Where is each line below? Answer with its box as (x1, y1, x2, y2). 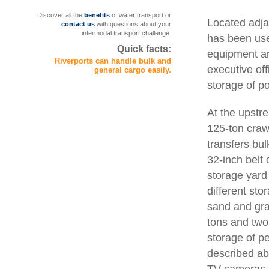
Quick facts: (117, 44, 171, 54)
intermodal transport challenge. (82, 29, 171, 37)
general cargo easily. (94, 65, 171, 74)
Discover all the (37, 11, 84, 19)
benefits (84, 11, 110, 19)
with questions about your (95, 20, 171, 28)
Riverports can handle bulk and (55, 56, 171, 65)
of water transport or (110, 11, 171, 19)
